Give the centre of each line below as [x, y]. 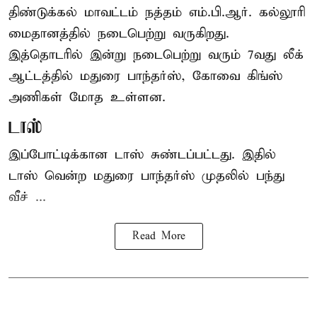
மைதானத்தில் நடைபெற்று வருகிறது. [119, 34]
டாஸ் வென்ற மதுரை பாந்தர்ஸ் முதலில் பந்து [146, 176]
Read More [158, 237]
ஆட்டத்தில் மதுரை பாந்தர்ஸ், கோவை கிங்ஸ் [145, 76]
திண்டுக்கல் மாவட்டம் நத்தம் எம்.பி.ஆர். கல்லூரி [157, 13]
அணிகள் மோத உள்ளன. [87, 98]
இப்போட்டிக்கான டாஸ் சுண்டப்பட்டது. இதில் [142, 155]
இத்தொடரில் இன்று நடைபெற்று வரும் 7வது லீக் [156, 55]
